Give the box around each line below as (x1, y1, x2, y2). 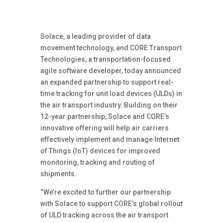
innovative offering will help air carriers (40, 124, 169, 132)
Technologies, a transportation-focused (40, 55, 171, 63)
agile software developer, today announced (40, 67, 181, 75)
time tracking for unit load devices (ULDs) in (40, 90, 182, 98)
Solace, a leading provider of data (40, 32, 151, 40)
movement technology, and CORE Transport (40, 44, 182, 52)
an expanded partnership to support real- (40, 78, 174, 86)
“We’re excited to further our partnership (40, 188, 171, 196)
